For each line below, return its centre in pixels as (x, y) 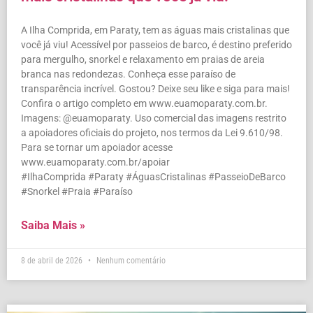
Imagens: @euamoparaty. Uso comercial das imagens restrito (154, 118)
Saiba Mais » (53, 225)
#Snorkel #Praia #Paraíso (77, 191)
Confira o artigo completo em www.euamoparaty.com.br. (144, 103)
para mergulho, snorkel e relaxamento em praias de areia (143, 59)
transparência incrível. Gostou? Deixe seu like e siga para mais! (155, 88)
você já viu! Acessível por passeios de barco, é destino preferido (156, 44)
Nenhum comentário (130, 260)
